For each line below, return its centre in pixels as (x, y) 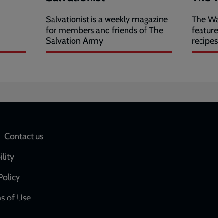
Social (129, 139)
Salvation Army (74, 41)
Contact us (24, 136)
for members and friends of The (104, 30)
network (136, 158)
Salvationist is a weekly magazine (107, 20)
